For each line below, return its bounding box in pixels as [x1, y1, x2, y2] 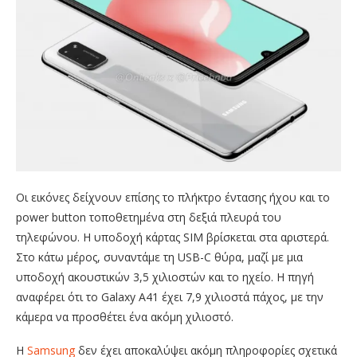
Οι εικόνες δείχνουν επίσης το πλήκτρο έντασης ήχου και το [16, 190, 330, 206]
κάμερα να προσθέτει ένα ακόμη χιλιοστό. [16, 309, 233, 325]
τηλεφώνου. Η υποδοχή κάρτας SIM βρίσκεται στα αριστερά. [16, 229, 329, 245]
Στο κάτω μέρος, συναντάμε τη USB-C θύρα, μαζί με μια [16, 249, 303, 265]
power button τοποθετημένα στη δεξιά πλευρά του [16, 210, 281, 226]
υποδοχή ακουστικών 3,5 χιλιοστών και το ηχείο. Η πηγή [16, 269, 314, 285]
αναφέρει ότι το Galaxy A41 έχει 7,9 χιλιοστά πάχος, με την [16, 289, 324, 305]
